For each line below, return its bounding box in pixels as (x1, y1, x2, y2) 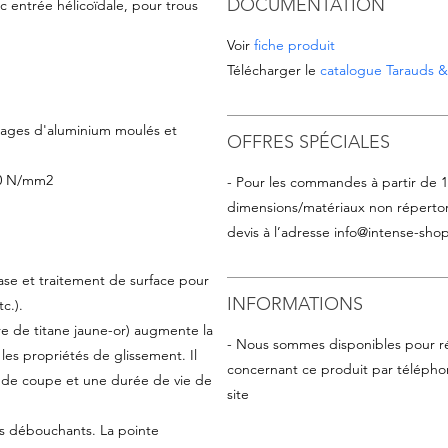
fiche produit (253, 36, 335, 55)
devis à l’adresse (226, 223, 334, 242)
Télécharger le (226, 61, 320, 80)
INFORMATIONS (226, 293, 363, 316)
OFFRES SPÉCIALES (226, 131, 390, 154)
